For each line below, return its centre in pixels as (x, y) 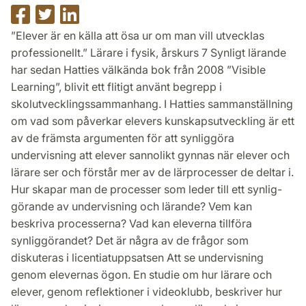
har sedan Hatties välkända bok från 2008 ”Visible (138, 69)
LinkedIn (100, 45)
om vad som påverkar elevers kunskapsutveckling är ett (153, 121)
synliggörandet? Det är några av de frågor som (130, 240)
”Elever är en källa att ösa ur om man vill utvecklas (138, 35)
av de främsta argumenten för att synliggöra (123, 138)
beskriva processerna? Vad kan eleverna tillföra (131, 223)
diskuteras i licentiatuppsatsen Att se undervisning (137, 257)
